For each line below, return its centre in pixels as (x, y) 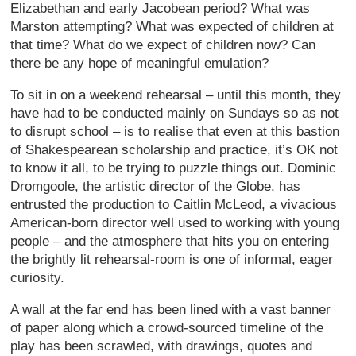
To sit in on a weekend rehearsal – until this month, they (176, 95)
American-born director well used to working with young (175, 222)
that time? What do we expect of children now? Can (163, 44)
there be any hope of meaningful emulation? (140, 63)
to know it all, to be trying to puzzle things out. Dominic (174, 168)
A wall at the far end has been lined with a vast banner (171, 309)
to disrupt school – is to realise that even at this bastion (175, 131)
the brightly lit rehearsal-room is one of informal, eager (172, 259)
